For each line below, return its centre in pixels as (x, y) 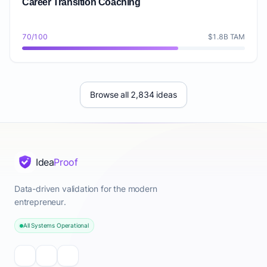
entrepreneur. (40, 202)
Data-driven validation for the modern (86, 189)
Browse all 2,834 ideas (133, 94)
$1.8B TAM (226, 37)
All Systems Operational (56, 225)
